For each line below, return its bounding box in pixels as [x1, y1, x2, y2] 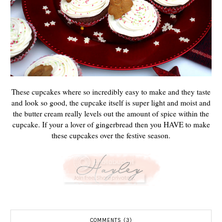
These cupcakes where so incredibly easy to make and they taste [11, 86, 211, 97]
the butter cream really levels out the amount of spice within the [13, 108, 209, 118]
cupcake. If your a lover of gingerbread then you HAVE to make [12, 119, 210, 129]
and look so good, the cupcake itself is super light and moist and [11, 97, 211, 108]
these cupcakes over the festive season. [52, 130, 170, 140]
